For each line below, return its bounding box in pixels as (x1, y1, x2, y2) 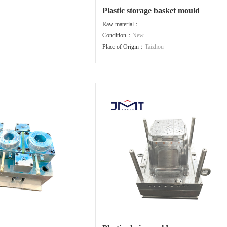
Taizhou (144, 43, 164, 50)
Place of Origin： (102, 43, 145, 50)
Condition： (102, 32, 132, 39)
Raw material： (102, 21, 140, 28)
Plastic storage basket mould (102, 6, 200, 15)
